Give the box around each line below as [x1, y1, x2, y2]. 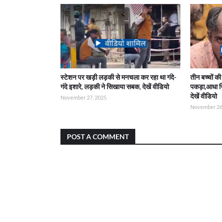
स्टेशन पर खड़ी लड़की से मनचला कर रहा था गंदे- [60, 73, 176, 81]
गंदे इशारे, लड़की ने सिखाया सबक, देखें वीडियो [60, 82, 169, 91]
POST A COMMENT [67, 132, 129, 141]
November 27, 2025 [60, 94, 107, 101]
